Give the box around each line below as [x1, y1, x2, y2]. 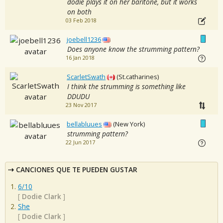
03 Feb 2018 [65, 17, 97, 24]
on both [67, 7, 92, 17]
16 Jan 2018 [65, 54, 95, 62]
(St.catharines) [116, 72, 159, 82]
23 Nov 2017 [65, 102, 97, 109]
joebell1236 [67, 35, 102, 44]
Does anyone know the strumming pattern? [67, 44, 200, 54]
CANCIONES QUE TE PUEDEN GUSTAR [16, 165, 137, 175]
